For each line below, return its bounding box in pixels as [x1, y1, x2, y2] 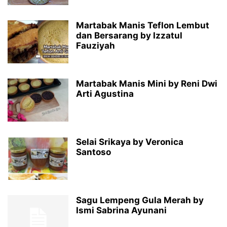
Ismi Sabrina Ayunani [76, 205, 167, 215]
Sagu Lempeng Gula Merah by [76, 195, 204, 205]
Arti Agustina [76, 89, 134, 99]
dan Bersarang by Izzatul [76, 30, 182, 41]
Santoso [76, 147, 111, 157]
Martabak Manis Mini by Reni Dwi [76, 79, 217, 89]
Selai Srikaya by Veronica [76, 137, 183, 147]
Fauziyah [76, 41, 115, 51]
